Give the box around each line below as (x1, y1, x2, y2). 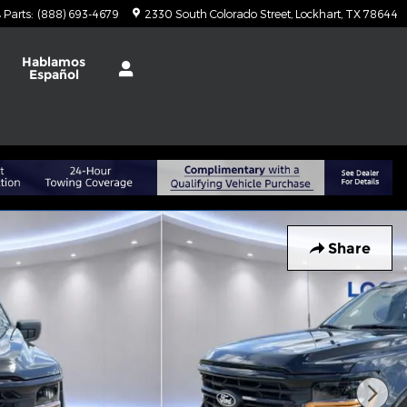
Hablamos (22, 54, 86, 70)
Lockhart (295, 7, 341, 20)
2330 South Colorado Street (144, 7, 291, 20)
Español (28, 66, 79, 83)
